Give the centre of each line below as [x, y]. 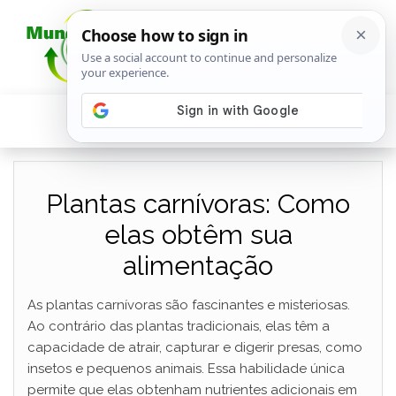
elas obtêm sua [198, 235]
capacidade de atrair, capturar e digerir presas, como [195, 347]
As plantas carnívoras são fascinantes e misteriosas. [189, 305]
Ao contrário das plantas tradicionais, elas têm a [179, 326]
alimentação [198, 266]
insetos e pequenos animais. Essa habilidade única [186, 369]
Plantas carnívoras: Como [198, 204]
